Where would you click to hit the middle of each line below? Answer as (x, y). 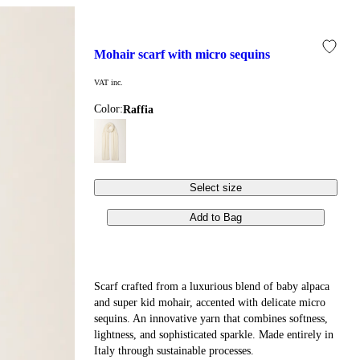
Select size (216, 187)
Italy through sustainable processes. (174, 350)
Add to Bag (216, 217)
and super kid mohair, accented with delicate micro (210, 302)
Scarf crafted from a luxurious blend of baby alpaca (212, 286)
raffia (143, 109)
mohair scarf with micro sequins (188, 55)
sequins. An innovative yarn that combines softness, (211, 318)
